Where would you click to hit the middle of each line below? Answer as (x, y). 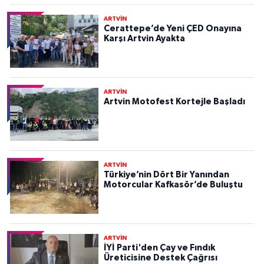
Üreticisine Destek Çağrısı (160, 258)
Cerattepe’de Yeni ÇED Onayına (172, 28)
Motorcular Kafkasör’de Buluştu (173, 184)
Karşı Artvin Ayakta (144, 38)
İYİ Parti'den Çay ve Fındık (159, 247)
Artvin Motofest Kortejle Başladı (174, 101)
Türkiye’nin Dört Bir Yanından (166, 174)
